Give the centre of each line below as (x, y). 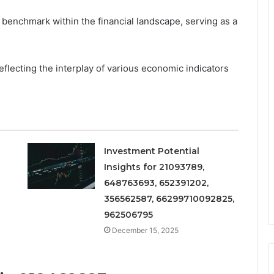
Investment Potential (151, 151)
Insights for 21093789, (154, 167)
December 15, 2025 (145, 230)
